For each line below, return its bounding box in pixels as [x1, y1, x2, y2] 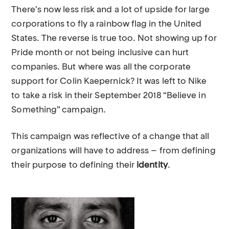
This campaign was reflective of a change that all [11, 132, 210, 141]
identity [136, 161, 168, 170]
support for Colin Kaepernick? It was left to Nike [11, 77, 207, 86]
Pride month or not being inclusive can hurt [11, 49, 189, 57]
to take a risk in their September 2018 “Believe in [11, 91, 206, 100]
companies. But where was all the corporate [11, 63, 191, 72]
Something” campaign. [11, 106, 106, 114]
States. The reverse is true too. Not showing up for [11, 34, 217, 43]
